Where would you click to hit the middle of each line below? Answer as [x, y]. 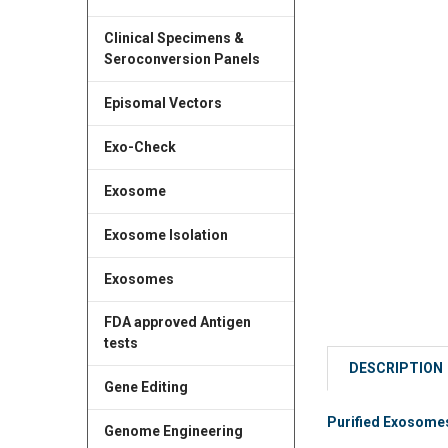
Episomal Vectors [162, 102]
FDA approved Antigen [177, 322]
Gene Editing [145, 387]
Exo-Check [139, 146]
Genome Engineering [173, 431]
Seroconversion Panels [181, 58]
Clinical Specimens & [173, 37]
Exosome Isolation [165, 234]
